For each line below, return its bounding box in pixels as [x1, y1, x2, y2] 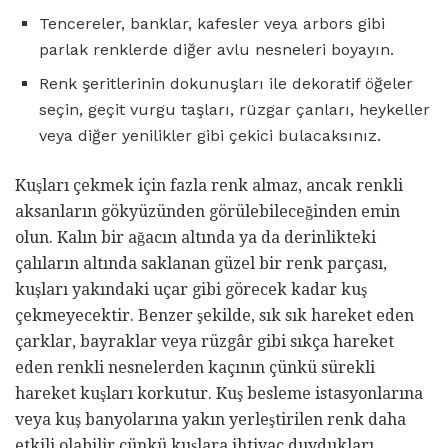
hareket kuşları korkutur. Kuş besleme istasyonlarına [15, 383, 423, 403]
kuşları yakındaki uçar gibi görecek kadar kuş [15, 279, 367, 299]
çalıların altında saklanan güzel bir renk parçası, [15, 253, 387, 273]
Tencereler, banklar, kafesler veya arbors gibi [39, 13, 385, 33]
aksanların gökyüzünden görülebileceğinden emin [15, 201, 400, 221]
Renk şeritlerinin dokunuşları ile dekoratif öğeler [39, 73, 413, 93]
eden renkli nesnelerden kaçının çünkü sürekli [15, 357, 375, 377]
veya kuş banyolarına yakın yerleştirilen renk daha [15, 409, 406, 429]
